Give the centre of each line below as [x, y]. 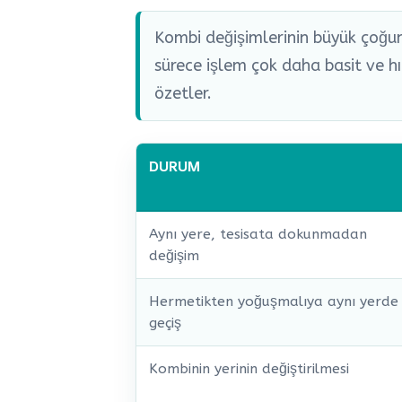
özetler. [183, 94]
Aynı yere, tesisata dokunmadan [258, 235]
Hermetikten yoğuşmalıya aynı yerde [274, 302]
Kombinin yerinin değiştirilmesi [249, 369]
